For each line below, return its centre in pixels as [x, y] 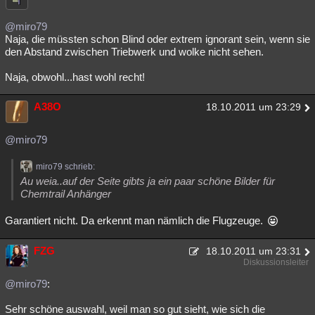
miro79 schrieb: [65, 167]
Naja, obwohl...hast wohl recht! [75, 77]
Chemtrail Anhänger [66, 194]
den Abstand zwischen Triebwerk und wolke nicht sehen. [134, 52]
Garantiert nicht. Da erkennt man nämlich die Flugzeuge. [135, 221]
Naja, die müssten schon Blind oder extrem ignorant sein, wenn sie [157, 39]
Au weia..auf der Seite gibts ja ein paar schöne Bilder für [148, 181]
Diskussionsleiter [276, 263]
